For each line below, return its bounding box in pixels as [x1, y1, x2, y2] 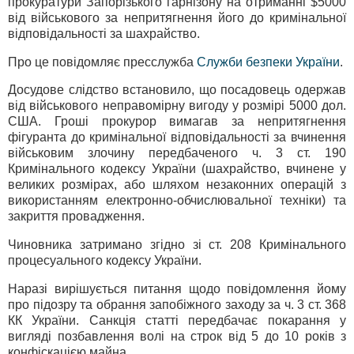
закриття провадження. [8, 209, 145, 224]
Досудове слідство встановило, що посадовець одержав [8, 83, 346, 97]
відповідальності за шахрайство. [8, 26, 200, 40]
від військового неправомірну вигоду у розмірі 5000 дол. [8, 99, 346, 113]
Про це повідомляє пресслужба [8, 55, 197, 69]
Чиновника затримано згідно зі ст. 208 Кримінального [8, 238, 346, 252]
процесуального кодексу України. [8, 254, 201, 268]
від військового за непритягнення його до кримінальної [8, 10, 346, 24]
